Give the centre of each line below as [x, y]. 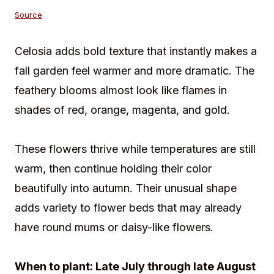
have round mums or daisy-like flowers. [114, 227]
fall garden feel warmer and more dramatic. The [135, 70]
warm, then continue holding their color [113, 168]
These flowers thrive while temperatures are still [135, 149]
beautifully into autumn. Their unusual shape [126, 188]
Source [28, 14]
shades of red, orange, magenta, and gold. [122, 109]
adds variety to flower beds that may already [128, 207]
